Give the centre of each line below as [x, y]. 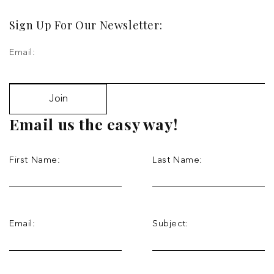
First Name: [35, 161]
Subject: [170, 224]
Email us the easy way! [94, 124]
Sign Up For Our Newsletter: [86, 25]
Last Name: [178, 161]
